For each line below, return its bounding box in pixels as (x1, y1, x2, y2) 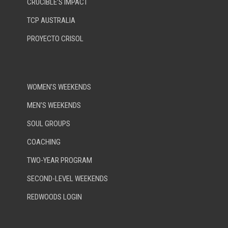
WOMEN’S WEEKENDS (27, 82, 91, 92)
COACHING (27, 137, 61, 147)
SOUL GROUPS (27, 119, 70, 129)
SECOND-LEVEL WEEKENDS (27, 174, 108, 184)
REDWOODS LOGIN (27, 192, 82, 202)
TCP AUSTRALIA (27, 16, 75, 25)
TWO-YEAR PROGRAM (27, 156, 92, 165)
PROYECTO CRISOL (27, 34, 83, 44)
